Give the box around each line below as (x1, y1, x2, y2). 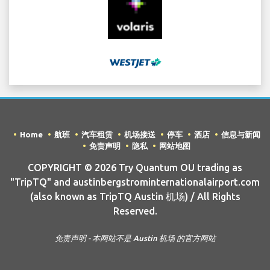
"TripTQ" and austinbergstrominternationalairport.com (10, 177, 260, 188)
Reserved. (113, 206, 157, 217)
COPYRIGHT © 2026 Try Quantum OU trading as (28, 162, 242, 174)
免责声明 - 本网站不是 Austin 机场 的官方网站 (54, 234, 216, 243)
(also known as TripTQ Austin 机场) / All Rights (30, 191, 240, 202)
